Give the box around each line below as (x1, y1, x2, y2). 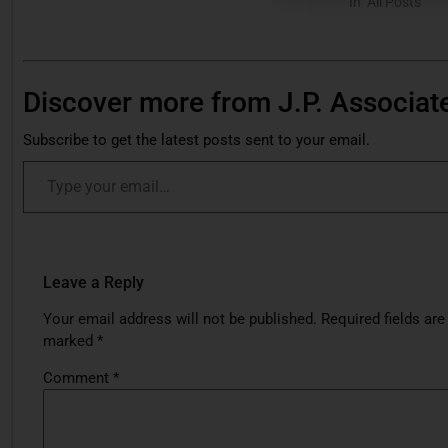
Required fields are (321, 310, 445, 329)
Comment (43, 369, 113, 388)
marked (43, 332, 97, 351)
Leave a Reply (43, 273, 144, 293)
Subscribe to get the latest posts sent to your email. (23, 131, 370, 150)
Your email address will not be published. (43, 310, 317, 329)
